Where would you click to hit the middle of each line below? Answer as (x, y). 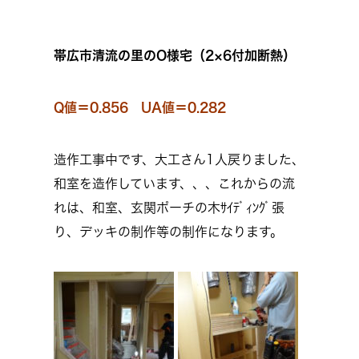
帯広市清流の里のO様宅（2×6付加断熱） (175, 55)
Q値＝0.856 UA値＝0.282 (140, 107)
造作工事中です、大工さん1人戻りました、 (179, 159)
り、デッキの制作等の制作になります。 (168, 232)
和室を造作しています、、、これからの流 (174, 184)
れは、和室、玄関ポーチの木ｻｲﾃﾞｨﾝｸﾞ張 (169, 208)
